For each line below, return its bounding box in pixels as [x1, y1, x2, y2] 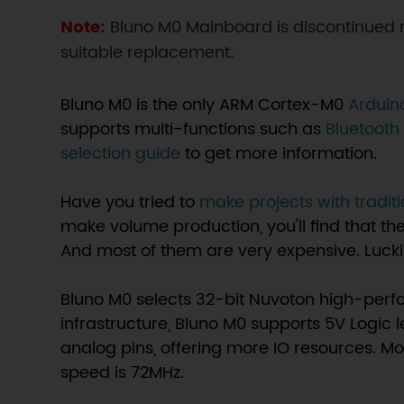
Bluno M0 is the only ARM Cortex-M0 [60, 91, 349, 118]
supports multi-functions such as [60, 115, 326, 142]
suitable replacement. [60, 39, 234, 66]
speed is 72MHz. [60, 359, 185, 386]
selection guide [60, 140, 181, 167]
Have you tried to [60, 188, 200, 216]
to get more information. [180, 140, 378, 167]
